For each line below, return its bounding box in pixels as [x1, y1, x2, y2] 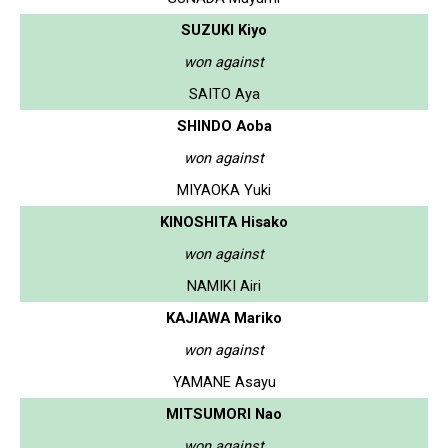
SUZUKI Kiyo [181, 20, 267, 39]
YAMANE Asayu [172, 372, 276, 391]
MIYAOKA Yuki [177, 180, 271, 199]
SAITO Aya [188, 84, 260, 103]
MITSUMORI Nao [166, 404, 282, 423]
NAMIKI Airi [187, 276, 261, 295]
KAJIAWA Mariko [166, 308, 282, 327]
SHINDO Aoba [176, 116, 272, 135]
